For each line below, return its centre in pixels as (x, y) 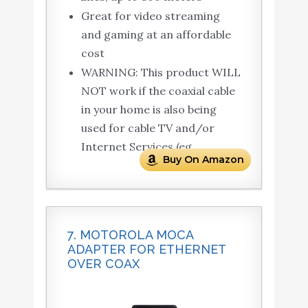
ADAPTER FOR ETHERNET (146, 249)
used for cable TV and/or (147, 128)
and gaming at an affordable (156, 34)
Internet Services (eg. (137, 146)
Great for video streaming (150, 15)
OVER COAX (103, 263)
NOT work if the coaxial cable (158, 90)
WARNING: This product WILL (161, 72)
